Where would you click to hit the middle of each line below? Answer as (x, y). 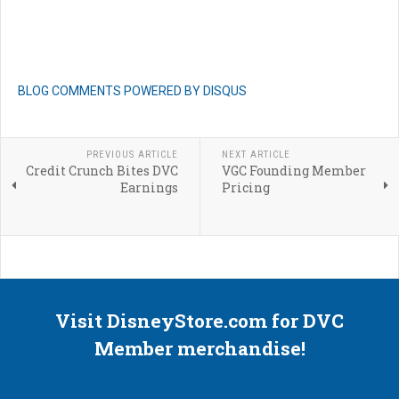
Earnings (149, 188)
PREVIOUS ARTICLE (132, 155)
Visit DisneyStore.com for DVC (199, 321)
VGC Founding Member (293, 171)
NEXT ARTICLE (256, 155)
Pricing (245, 188)
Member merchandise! (199, 349)
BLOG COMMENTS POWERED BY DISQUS (132, 91)
